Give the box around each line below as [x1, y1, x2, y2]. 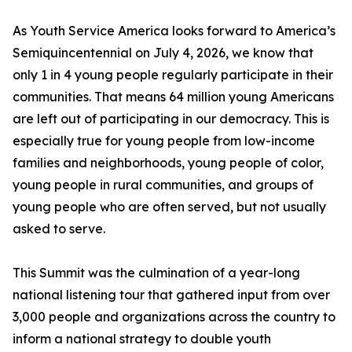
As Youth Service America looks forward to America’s [13, 23, 335, 38]
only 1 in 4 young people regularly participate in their [13, 67, 333, 82]
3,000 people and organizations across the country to [13, 309, 335, 324]
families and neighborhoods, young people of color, [13, 155, 324, 170]
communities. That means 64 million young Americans [13, 89, 334, 104]
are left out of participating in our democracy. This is [13, 111, 329, 126]
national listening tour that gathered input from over [13, 287, 330, 302]
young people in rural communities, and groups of [13, 177, 313, 192]
